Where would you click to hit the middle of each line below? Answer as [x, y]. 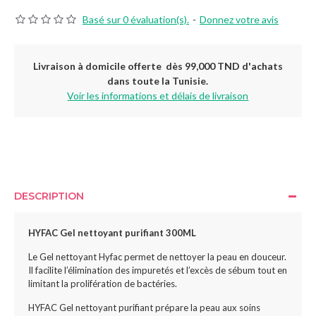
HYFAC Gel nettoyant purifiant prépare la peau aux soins [144, 308]
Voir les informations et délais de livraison [158, 96]
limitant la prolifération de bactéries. [103, 284]
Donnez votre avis [239, 19]
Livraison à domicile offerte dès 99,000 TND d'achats [158, 66]
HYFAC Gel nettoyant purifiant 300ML [112, 233]
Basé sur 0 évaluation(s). [136, 19]
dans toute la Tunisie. [158, 81]
